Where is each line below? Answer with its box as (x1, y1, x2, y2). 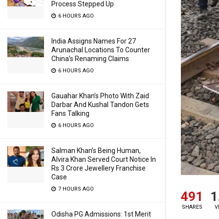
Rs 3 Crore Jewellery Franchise (51, 164, 146, 172)
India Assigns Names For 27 (51, 37, 136, 45)
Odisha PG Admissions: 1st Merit (51, 210, 151, 218)
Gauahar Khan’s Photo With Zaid (51, 92, 149, 100)
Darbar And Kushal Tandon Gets (51, 101, 149, 109)
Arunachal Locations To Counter (51, 46, 150, 54)
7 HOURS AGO (57, 186, 94, 192)
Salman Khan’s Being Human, (51, 147, 141, 154)
